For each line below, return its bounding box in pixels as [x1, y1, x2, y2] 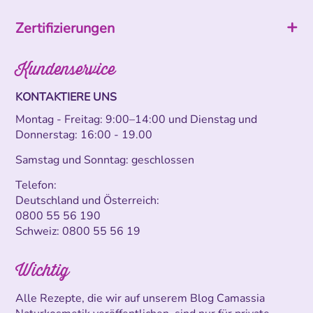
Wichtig [15, 257, 70, 282]
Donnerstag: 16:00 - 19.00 [15, 126, 153, 143]
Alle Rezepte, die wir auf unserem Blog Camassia [15, 290, 265, 306]
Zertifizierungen [15, 18, 115, 38]
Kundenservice [15, 56, 116, 81]
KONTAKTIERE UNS [15, 89, 117, 105]
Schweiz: [15, 223, 63, 239]
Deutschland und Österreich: [15, 192, 160, 208]
